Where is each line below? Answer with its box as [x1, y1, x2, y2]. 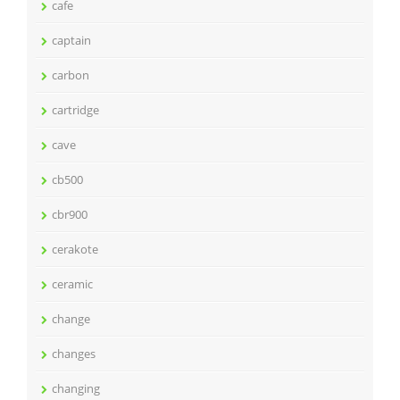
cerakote [52, 241, 98, 257]
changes [52, 346, 96, 362]
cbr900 [52, 206, 87, 222]
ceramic [52, 276, 93, 292]
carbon [52, 67, 89, 83]
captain [52, 32, 91, 48]
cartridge [52, 102, 99, 118]
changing [52, 380, 100, 396]
